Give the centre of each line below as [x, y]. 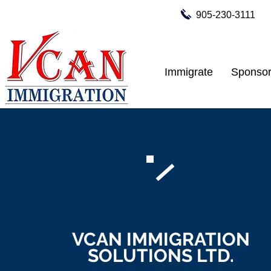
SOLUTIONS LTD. [161, 256]
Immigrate [188, 72]
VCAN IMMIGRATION [161, 239]
